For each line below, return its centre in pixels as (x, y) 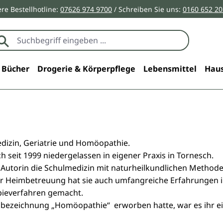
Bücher (15, 69)
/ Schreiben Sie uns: (147, 9)
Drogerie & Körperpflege (86, 69)
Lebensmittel (170, 69)
